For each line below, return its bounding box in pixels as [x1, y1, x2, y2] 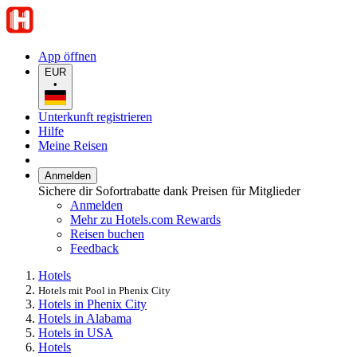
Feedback [70, 241, 119, 255]
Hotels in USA [38, 325, 113, 339]
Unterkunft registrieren [38, 109, 152, 124]
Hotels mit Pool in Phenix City [38, 284, 171, 296]
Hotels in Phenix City [38, 296, 147, 311]
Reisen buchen [70, 226, 144, 241]
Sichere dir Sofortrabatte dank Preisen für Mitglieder [38, 183, 300, 198]
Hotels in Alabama [38, 311, 131, 325]
